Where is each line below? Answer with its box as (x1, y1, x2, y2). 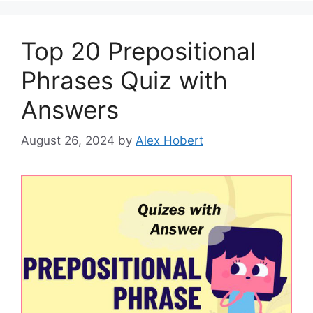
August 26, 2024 (21, 133, 115, 148)
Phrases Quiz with (21, 65, 228, 95)
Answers (21, 94, 119, 124)
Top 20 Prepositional (21, 36, 256, 66)
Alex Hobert (136, 133, 203, 148)
